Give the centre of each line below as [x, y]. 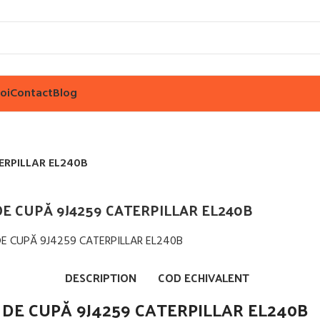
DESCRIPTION [100, 277]
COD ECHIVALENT [203, 277]
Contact [31, 93]
